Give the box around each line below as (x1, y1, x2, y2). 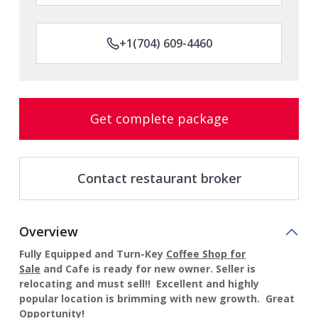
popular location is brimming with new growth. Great (19, 292, 295, 305)
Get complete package (89, 110, 229, 127)
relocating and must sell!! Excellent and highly (19, 277, 259, 290)
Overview (19, 223, 78, 240)
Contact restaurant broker (77, 170, 241, 187)
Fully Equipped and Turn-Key (19, 247, 166, 261)
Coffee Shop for (166, 247, 246, 261)
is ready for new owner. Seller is (89, 262, 256, 275)
